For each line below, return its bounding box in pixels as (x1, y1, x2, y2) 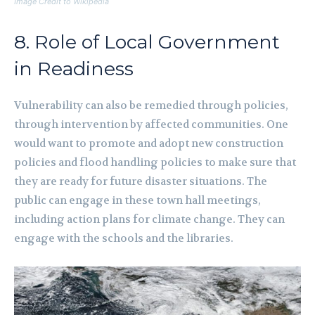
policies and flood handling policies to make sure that (14, 155, 296, 170)
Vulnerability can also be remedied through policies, (14, 98, 288, 113)
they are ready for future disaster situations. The (14, 174, 267, 189)
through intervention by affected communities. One (14, 117, 288, 132)
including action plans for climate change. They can (14, 212, 285, 227)
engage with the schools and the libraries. (14, 231, 233, 246)
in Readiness (14, 57, 134, 81)
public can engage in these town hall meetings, (14, 193, 261, 208)
